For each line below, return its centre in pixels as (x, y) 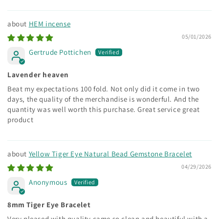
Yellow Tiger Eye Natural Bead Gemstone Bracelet (110, 153)
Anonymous (48, 182)
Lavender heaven (38, 74)
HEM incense (50, 23)
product (21, 119)
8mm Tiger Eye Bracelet (49, 204)
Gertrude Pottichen (60, 52)
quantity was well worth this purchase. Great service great (104, 109)
